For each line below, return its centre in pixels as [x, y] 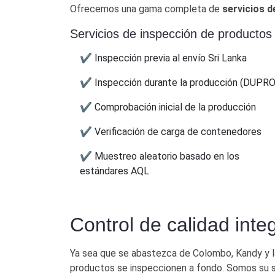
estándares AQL [114, 171]
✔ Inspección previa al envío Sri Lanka [163, 58]
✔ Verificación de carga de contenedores [171, 131]
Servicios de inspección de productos [171, 33]
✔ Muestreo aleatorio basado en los [160, 156]
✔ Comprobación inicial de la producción [168, 107]
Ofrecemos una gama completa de [146, 9]
